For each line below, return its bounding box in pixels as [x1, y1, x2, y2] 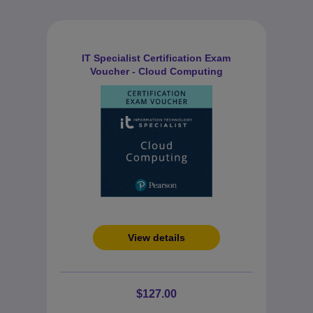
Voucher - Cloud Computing [89, 66, 223, 77]
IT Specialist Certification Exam [82, 52, 231, 64]
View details [127, 232, 185, 243]
